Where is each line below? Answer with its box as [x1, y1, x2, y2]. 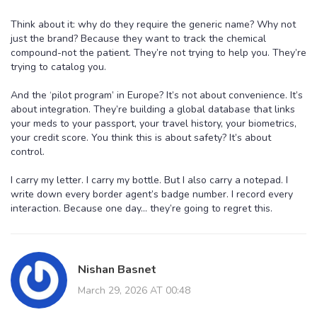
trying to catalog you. [11, 59, 106, 74]
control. [11, 144, 45, 158]
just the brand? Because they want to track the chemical [11, 31, 266, 45]
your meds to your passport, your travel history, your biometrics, [11, 116, 296, 130]
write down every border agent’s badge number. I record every [11, 187, 293, 201]
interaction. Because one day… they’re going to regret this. [11, 201, 272, 215]
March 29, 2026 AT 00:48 [78, 283, 190, 297]
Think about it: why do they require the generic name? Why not [11, 17, 296, 31]
